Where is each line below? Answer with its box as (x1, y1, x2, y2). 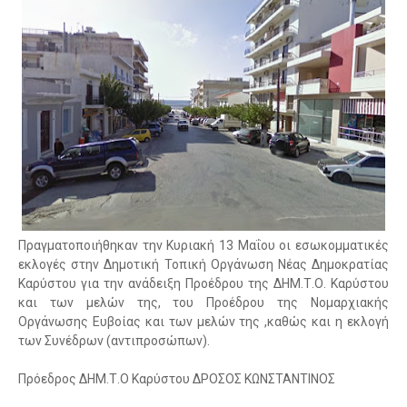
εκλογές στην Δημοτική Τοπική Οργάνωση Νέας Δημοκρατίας (18, 257, 389, 272)
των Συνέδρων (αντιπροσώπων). (18, 333, 210, 348)
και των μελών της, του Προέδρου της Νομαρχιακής (18, 295, 389, 310)
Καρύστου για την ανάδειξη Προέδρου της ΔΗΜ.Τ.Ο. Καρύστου (18, 276, 389, 291)
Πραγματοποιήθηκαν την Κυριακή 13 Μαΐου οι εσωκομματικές (18, 238, 389, 253)
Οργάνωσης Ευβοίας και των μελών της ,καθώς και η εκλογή (18, 314, 389, 329)
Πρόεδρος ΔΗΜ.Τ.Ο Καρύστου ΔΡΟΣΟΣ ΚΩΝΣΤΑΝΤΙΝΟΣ (18, 372, 335, 386)
